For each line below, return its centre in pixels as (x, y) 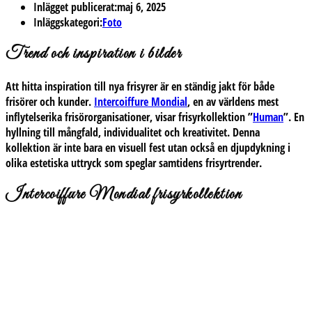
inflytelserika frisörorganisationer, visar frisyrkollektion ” (129, 117)
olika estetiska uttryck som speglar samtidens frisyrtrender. (134, 163)
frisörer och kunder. (50, 101)
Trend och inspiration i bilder (93, 54)
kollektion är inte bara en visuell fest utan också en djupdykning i (148, 147)
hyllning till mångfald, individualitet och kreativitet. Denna (133, 132)
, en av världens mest (233, 101)
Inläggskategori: (68, 22)
